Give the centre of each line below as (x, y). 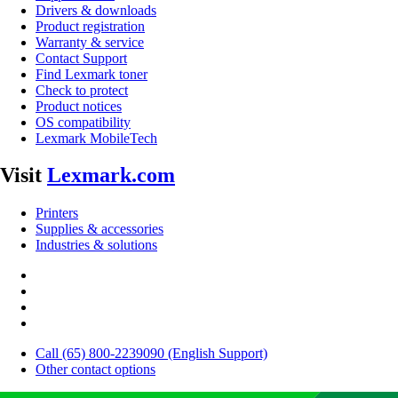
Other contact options (96, 370)
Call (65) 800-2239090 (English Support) (151, 354)
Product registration (90, 26)
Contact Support (81, 58)
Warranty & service (90, 42)
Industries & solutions (96, 245)
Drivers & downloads (96, 10)
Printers (57, 213)
